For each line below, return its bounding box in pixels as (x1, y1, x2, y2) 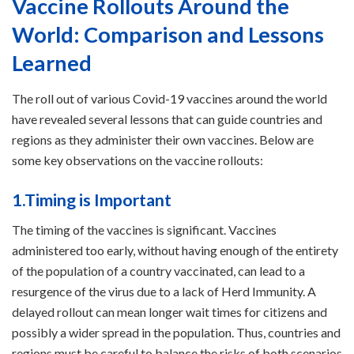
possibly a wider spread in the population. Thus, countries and (12, 325, 341, 341)
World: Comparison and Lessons (12, 21, 324, 48)
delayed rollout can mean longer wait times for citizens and (12, 304, 327, 320)
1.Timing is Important (12, 189, 171, 210)
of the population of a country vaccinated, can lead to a (12, 263, 305, 279)
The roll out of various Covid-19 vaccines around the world (12, 91, 327, 107)
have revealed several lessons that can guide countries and (12, 111, 322, 127)
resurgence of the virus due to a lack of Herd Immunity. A (12, 284, 316, 299)
